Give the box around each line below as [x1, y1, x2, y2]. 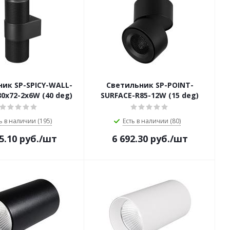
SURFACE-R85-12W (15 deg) [101, 90, 199, 100]
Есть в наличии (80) [123, 117, 181, 125]
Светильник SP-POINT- [106, 80, 194, 90]
